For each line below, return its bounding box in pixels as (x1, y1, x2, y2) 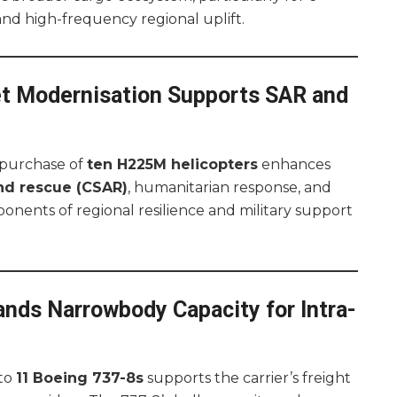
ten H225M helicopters (87, 155, 258, 173)
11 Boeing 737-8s (16, 370, 144, 387)
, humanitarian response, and (128, 178, 331, 196)
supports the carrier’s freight (144, 370, 351, 387)
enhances (258, 155, 331, 173)
